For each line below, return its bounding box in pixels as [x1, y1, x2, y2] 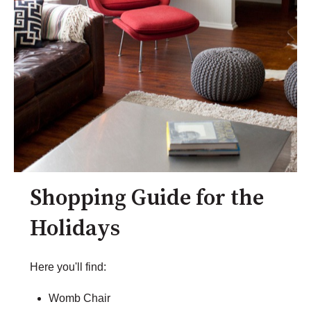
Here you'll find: [30, 261, 106, 274]
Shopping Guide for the [30, 184, 264, 212]
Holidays [30, 215, 120, 243]
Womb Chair [49, 292, 114, 304]
